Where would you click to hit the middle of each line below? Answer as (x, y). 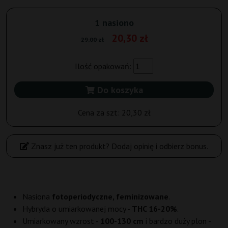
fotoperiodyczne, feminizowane (110, 197)
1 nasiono (114, 23)
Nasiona (37, 197)
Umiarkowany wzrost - (61, 221)
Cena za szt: (99, 113)
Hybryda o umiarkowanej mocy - (77, 209)
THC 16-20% (154, 209)
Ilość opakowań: (104, 66)
